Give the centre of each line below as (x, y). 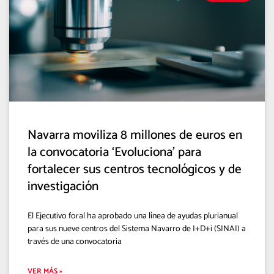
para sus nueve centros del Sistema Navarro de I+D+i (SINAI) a (137, 229)
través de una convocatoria (75, 242)
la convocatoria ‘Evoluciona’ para (114, 152)
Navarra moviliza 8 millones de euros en (135, 135)
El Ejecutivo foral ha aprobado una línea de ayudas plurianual (133, 216)
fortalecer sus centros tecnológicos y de (135, 169)
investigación (63, 186)
